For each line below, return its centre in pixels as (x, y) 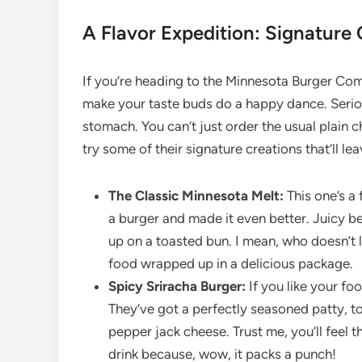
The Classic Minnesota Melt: (196, 196)
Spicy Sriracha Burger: (177, 286)
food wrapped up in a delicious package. (231, 263)
